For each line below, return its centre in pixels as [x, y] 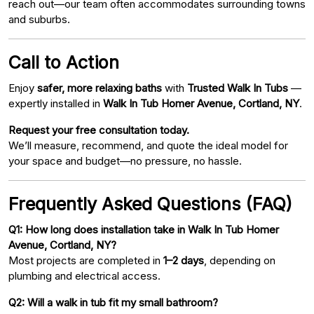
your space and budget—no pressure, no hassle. [125, 161]
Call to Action [64, 62]
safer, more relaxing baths [100, 88]
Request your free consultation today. [99, 130]
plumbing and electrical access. [84, 275]
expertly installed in [56, 103]
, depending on [240, 260]
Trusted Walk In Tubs [238, 88]
